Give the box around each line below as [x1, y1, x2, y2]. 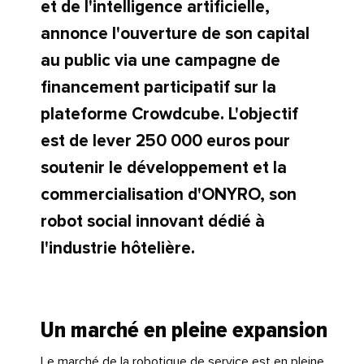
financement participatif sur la [41, 78, 276, 96]
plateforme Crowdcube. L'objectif [41, 105, 298, 123]
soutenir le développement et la [41, 158, 287, 176]
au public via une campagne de [41, 51, 280, 69]
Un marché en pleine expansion [41, 315, 327, 344]
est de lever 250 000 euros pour [41, 132, 290, 149]
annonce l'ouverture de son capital [41, 24, 310, 42]
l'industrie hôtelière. [41, 239, 195, 257]
